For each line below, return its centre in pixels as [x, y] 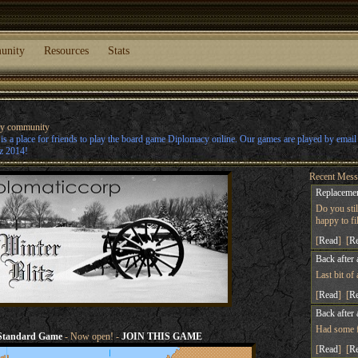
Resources [66, 51]
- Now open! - [92, 336]
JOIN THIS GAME [162, 336]
